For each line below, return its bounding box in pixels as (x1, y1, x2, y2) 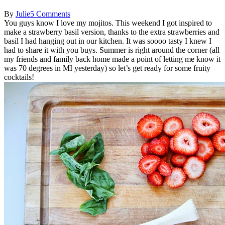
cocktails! (4, 72, 34, 81)
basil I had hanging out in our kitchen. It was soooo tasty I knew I (4, 36, 211, 45)
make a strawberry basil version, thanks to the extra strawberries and (4, 27, 219, 36)
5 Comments (30, 9, 70, 18)
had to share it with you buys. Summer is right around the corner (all (4, 45, 219, 54)
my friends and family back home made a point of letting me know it (4, 54, 220, 63)
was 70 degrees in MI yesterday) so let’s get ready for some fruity (4, 63, 210, 72)
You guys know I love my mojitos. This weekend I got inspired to (4, 18, 212, 27)
